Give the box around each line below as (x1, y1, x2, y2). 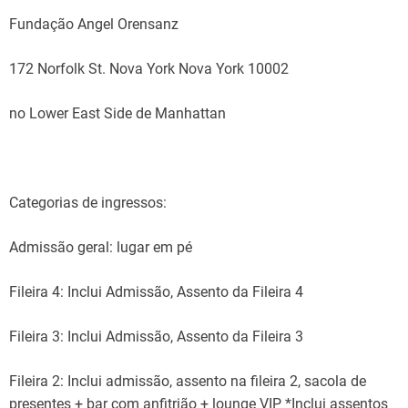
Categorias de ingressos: (9, 194, 167, 212)
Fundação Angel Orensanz (9, 15, 178, 34)
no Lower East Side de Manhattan (9, 105, 226, 123)
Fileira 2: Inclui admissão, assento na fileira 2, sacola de (9, 372, 366, 391)
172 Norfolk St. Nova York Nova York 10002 (9, 60, 289, 78)
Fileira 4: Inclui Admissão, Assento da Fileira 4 (9, 283, 303, 301)
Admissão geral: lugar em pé (9, 239, 192, 257)
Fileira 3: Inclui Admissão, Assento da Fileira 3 (9, 328, 303, 346)
